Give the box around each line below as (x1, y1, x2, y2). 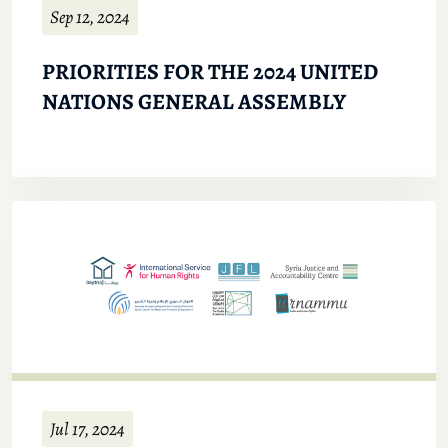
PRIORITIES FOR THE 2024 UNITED (42, 57, 378, 88)
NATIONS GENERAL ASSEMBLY (42, 87, 346, 118)
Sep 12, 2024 (50, 5, 130, 30)
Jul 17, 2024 (50, 417, 125, 442)
